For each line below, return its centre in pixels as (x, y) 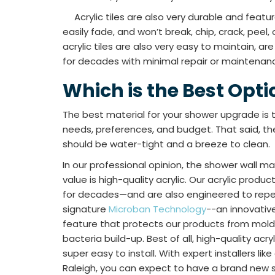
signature (86, 209)
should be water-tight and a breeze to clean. (166, 144)
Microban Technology (157, 209)
